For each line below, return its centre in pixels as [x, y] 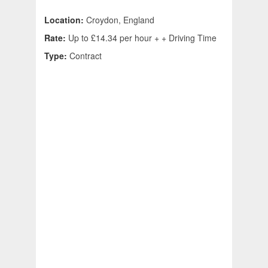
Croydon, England [120, 20]
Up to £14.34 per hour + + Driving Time [142, 38]
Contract [86, 56]
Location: [65, 20]
